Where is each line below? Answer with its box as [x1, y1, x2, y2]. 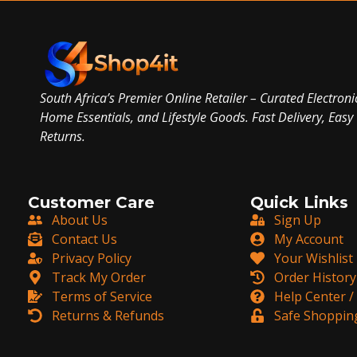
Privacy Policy [52, 249, 131, 268]
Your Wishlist [274, 249, 353, 268]
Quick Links [250, 193, 348, 213]
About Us [52, 211, 108, 229]
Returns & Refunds [52, 307, 164, 325]
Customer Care [28, 193, 155, 213]
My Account [274, 230, 343, 249]
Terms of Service [52, 288, 152, 306]
